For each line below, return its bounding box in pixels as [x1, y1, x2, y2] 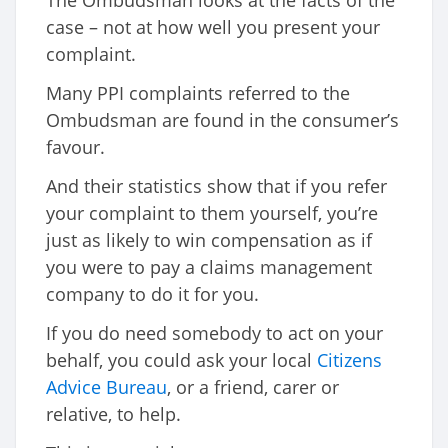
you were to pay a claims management [46, 255, 372, 280]
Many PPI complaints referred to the [46, 81, 350, 106]
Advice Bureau [46, 375, 167, 400]
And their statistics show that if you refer [46, 174, 387, 199]
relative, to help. [46, 402, 181, 427]
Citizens [317, 348, 382, 373]
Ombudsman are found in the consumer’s [46, 108, 399, 133]
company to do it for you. [46, 282, 259, 307]
